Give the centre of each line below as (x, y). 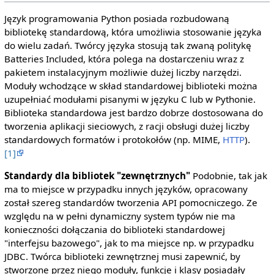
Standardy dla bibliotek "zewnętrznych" (97, 176)
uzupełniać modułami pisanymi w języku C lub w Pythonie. (130, 99)
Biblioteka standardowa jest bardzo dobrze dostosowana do (133, 113)
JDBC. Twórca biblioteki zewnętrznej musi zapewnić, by (122, 257)
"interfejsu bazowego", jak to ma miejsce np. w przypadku (129, 243)
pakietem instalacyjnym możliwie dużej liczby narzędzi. (123, 72)
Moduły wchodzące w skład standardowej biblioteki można (131, 86)
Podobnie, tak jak (228, 176)
